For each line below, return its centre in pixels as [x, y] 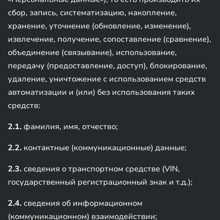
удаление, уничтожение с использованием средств [107, 79]
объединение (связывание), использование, [92, 53]
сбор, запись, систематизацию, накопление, [92, 13]
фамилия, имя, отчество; [70, 127]
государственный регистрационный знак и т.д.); [100, 182]
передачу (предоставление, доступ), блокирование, [108, 66]
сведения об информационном [82, 203]
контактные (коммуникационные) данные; [104, 148]
